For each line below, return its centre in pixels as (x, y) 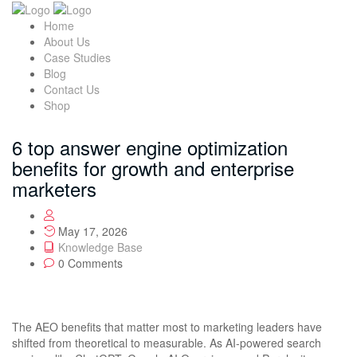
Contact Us (72, 90)
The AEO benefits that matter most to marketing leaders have (167, 327)
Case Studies (77, 58)
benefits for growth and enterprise (153, 168)
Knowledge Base (100, 247)
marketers (54, 189)
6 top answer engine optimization (150, 147)
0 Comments (89, 263)
